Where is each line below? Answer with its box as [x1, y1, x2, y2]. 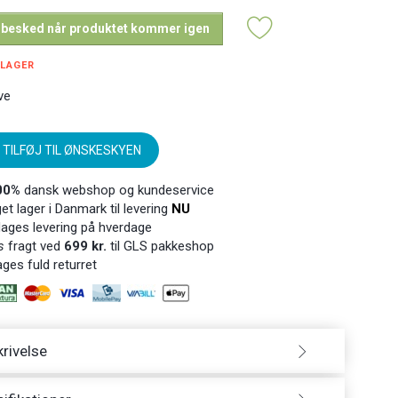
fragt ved [4, 237, 64, 254]
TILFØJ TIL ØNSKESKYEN [2, 142, 141, 157]
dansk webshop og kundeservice [20, 181, 214, 198]
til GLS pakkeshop [106, 237, 214, 254]
